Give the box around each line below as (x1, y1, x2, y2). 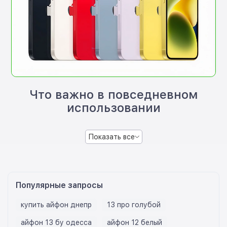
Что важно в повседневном (29, 87, 198, 102)
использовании (66, 100, 161, 116)
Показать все (88, 133, 135, 141)
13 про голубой (107, 201, 161, 209)
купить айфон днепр (21, 201, 92, 209)
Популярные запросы (16, 180, 103, 191)
